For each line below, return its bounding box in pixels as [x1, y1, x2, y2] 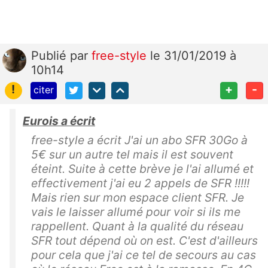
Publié [31, 48, 70, 63]
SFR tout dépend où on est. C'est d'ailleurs [31, 233, 258, 248]
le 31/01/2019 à [150, 48, 236, 63]
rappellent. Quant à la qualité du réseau [31, 219, 243, 234]
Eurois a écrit [23, 114, 95, 129]
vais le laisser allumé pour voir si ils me [31, 205, 240, 220]
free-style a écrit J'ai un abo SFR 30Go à [31, 133, 248, 148]
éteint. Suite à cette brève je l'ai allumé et [31, 162, 254, 176]
